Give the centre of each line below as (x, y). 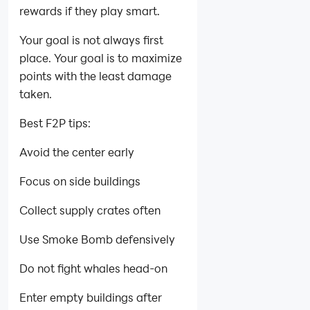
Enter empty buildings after (91, 297)
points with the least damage (95, 75)
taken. (36, 93)
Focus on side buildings (80, 181)
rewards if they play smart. (90, 10)
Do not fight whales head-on (93, 268)
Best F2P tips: (55, 122)
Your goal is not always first (91, 39)
